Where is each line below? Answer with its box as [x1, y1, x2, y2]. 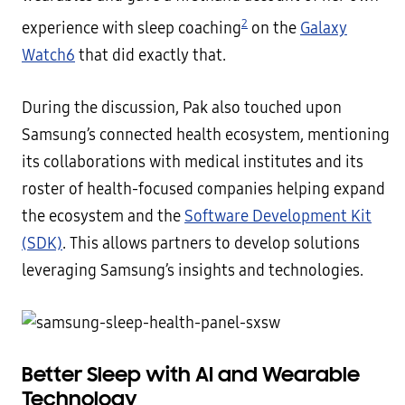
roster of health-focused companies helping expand [22, 180, 385, 200]
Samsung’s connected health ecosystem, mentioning [22, 126, 390, 146]
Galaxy [300, 19, 347, 39]
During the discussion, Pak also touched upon [22, 99, 342, 118]
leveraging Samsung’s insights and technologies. [22, 261, 363, 281]
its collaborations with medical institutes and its [22, 153, 363, 173]
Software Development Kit [184, 207, 372, 227]
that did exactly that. [75, 46, 226, 66]
